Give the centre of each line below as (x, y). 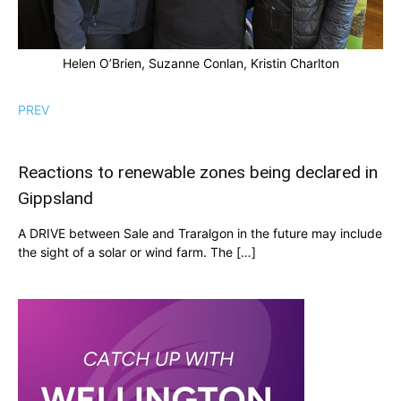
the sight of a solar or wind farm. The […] (137, 252)
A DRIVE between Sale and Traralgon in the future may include (200, 233)
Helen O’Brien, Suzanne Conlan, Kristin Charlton (200, 63)
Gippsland (55, 198)
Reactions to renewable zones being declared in (198, 172)
